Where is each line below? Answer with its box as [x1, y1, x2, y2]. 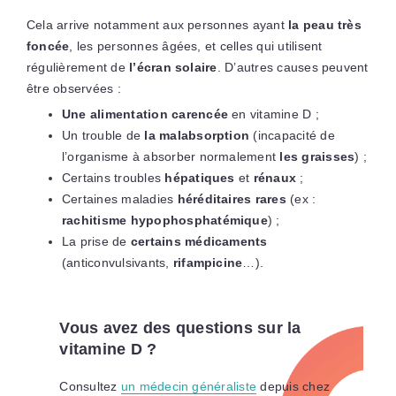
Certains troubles [61, 170, 165, 185]
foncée [26, 38, 70, 53]
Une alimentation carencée [61, 106, 228, 121]
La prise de [61, 233, 131, 248]
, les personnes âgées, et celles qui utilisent [69, 38, 323, 53]
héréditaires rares [177, 191, 286, 206]
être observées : [26, 80, 121, 95]
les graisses [279, 148, 355, 164]
